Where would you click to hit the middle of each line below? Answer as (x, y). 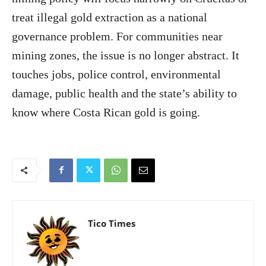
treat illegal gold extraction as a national (110, 17)
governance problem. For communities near (117, 36)
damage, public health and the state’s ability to (124, 93)
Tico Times (112, 223)
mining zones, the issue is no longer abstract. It (126, 55)
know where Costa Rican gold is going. (106, 112)
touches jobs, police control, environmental (116, 74)
